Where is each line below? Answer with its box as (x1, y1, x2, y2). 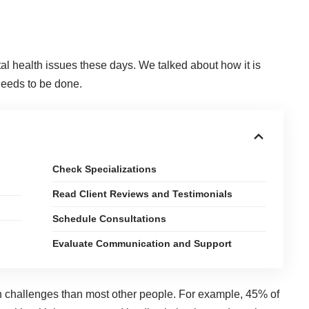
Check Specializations (52, 163, 157, 175)
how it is (221, 59, 261, 71)
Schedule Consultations (52, 212, 167, 224)
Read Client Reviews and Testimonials (52, 188, 233, 199)
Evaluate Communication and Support (52, 237, 232, 249)
